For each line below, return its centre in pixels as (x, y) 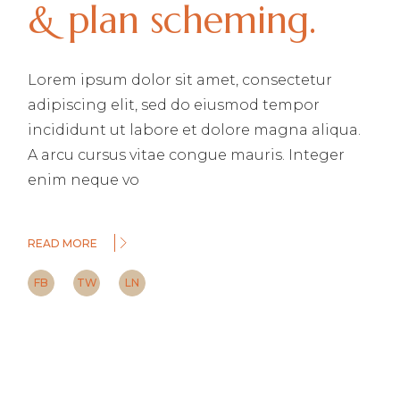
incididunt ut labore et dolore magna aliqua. (195, 130)
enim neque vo (84, 180)
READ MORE (63, 244)
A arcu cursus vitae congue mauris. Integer (187, 155)
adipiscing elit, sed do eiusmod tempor (174, 105)
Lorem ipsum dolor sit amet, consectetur (180, 80)
